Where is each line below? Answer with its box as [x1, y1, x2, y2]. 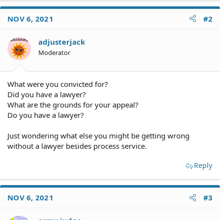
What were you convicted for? [7, 79, 108, 89]
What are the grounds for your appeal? [7, 100, 138, 110]
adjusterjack [38, 36, 85, 47]
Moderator [38, 48, 70, 57]
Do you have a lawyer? [7, 110, 84, 120]
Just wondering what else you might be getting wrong [7, 131, 190, 140]
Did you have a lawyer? [7, 89, 86, 99]
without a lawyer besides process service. [7, 141, 147, 151]
